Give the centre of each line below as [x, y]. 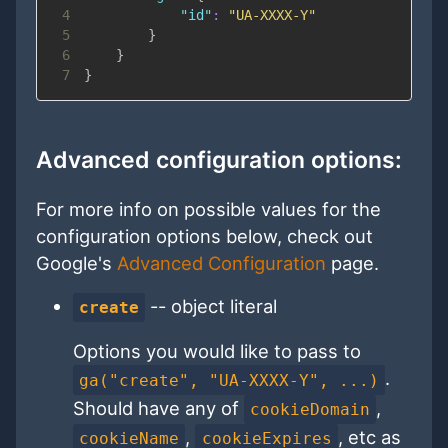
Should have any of [158, 407]
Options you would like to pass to [216, 351]
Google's [76, 263]
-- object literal [211, 306]
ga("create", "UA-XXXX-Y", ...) [229, 380]
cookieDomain [310, 409]
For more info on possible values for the [208, 209]
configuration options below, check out [204, 236]
